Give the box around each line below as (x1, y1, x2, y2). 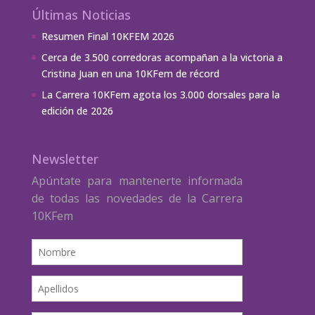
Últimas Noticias (31, 6, 131, 24)
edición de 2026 (41, 104, 113, 118)
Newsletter (31, 150, 98, 168)
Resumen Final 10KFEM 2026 (41, 30, 174, 44)
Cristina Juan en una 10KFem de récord (41, 67, 219, 81)
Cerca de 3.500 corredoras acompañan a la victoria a (41, 51, 283, 65)
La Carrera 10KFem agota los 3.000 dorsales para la (41, 88, 280, 102)
